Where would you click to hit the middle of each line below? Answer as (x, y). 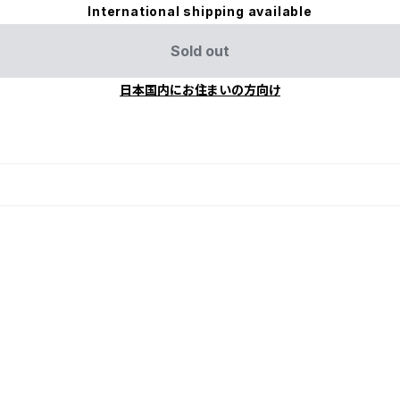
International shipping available (200, 11)
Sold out (200, 50)
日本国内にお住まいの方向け (200, 89)
